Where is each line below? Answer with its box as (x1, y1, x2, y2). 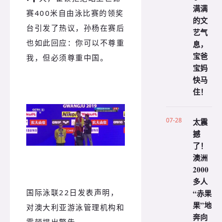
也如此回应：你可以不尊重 (26, 38, 124, 48)
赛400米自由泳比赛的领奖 (26, 8, 124, 18)
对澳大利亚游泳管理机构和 (26, 202, 124, 213)
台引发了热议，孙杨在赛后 (26, 23, 124, 33)
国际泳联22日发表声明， (26, 187, 118, 198)
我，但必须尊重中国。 (26, 53, 108, 63)
